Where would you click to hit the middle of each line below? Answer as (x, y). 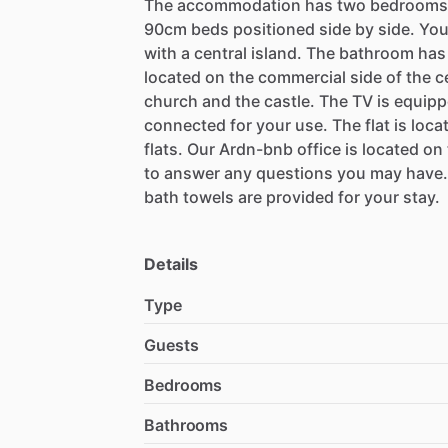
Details (171, 263)
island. (276, 52)
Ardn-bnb (256, 148)
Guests (171, 344)
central (220, 52)
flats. (163, 148)
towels (208, 196)
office (319, 148)
